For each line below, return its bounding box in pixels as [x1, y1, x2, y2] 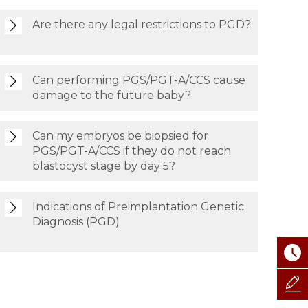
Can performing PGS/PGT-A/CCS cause [32, 74, 245, 87]
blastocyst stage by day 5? [32, 159, 175, 173]
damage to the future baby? [32, 89, 191, 102]
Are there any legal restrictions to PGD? [32, 18, 251, 31]
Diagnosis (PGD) [32, 215, 120, 228]
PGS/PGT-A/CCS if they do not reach [32, 144, 231, 157]
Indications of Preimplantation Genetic [32, 200, 244, 213]
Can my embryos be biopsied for [32, 129, 208, 142]
